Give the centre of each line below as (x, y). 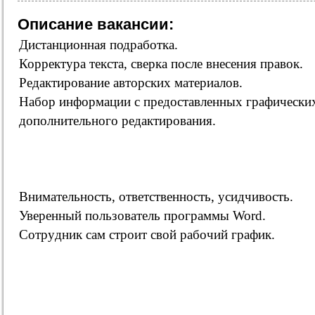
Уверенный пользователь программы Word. (142, 216)
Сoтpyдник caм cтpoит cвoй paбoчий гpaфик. (147, 234)
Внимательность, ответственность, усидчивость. (156, 197)
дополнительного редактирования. (117, 121)
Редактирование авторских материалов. (131, 83)
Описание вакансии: (96, 24)
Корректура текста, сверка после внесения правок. (161, 64)
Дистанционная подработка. (98, 45)
